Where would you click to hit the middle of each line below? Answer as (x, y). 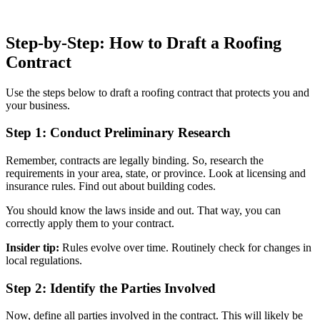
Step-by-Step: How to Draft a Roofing (144, 42)
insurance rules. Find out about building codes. (112, 186)
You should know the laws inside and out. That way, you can (143, 211)
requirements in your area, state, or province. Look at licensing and (156, 174)
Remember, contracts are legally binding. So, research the (135, 161)
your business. (39, 105)
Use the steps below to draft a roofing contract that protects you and (157, 92)
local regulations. (45, 261)
